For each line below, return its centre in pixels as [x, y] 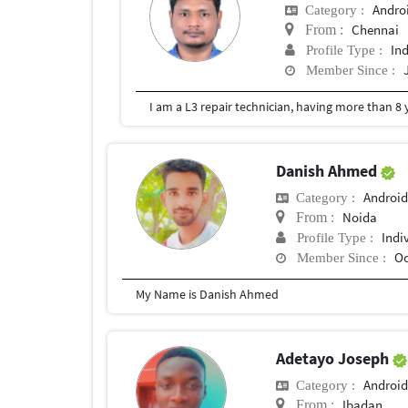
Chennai [376, 30]
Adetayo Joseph [335, 359]
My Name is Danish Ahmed [207, 295]
